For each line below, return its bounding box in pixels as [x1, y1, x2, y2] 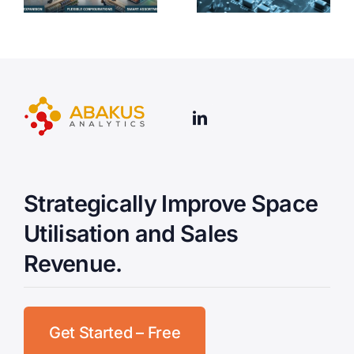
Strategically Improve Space [23, 189, 318, 217]
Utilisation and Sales [23, 219, 239, 247]
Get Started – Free [48, 322, 181, 342]
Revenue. [23, 249, 122, 277]
